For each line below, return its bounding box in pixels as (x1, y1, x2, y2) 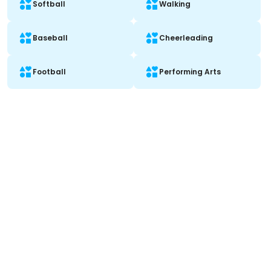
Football (33, 67, 66, 77)
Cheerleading (159, 33, 214, 43)
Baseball (33, 33, 68, 43)
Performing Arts (159, 67, 221, 77)
